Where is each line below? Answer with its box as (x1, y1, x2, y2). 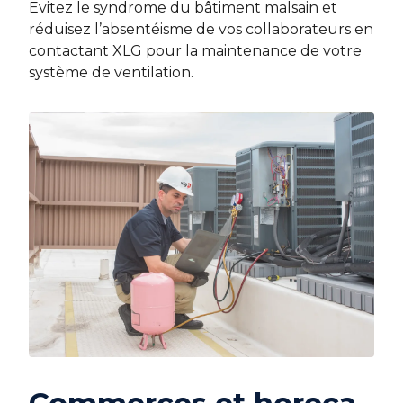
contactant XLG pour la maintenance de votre (29, 42, 362, 60)
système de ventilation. (29, 64, 193, 82)
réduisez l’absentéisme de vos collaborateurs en (29, 21, 373, 39)
